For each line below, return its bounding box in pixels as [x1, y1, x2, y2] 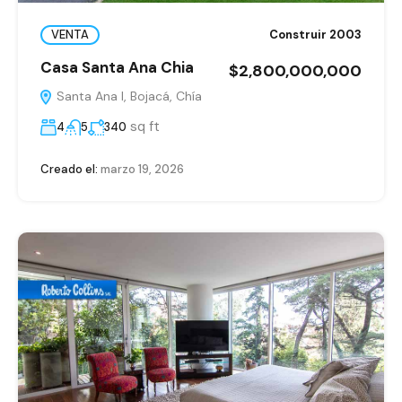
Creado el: [40, 161, 98, 177]
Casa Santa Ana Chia [40, 57, 194, 77]
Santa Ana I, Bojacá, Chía [53, 87, 202, 104]
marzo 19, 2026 [98, 161, 184, 177]
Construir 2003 [269, 27, 362, 43]
